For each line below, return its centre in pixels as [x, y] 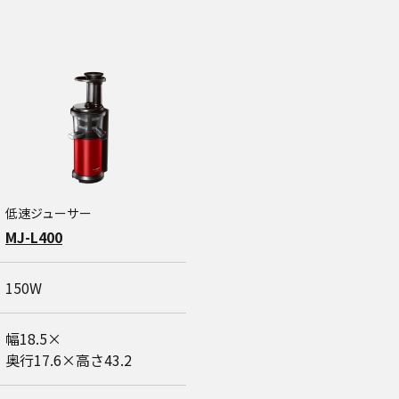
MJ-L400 [34, 237]
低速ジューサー [49, 213]
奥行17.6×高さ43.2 [69, 360]
